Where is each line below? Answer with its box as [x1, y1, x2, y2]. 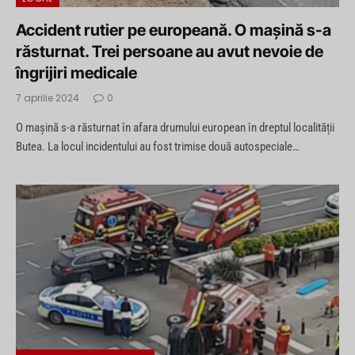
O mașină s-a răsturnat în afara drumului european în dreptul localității [16, 120, 334, 136]
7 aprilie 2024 [16, 91, 79, 105]
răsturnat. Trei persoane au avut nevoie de [16, 42, 323, 62]
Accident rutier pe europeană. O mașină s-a [16, 21, 331, 40]
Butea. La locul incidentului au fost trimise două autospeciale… [16, 139, 300, 155]
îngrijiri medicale [16, 63, 137, 83]
